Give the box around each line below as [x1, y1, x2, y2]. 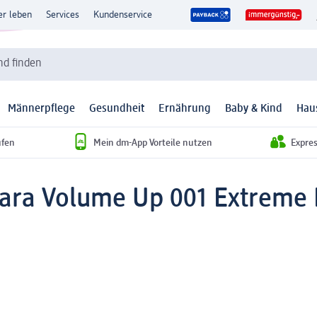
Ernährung [158, 103, 211, 115]
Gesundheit [89, 103, 144, 115]
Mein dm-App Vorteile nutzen [93, 137, 212, 148]
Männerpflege [8, 103, 75, 115]
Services [46, 10, 79, 20]
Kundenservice [93, 10, 152, 20]
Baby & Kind [225, 103, 282, 115]
